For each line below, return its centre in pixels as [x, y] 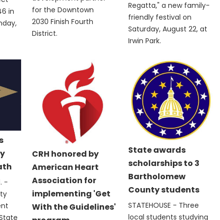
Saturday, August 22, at [168, 29]
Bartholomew [157, 177]
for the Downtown [63, 10]
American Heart [66, 167]
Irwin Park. [145, 41]
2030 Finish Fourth [63, 21]
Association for [64, 180]
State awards [157, 150]
